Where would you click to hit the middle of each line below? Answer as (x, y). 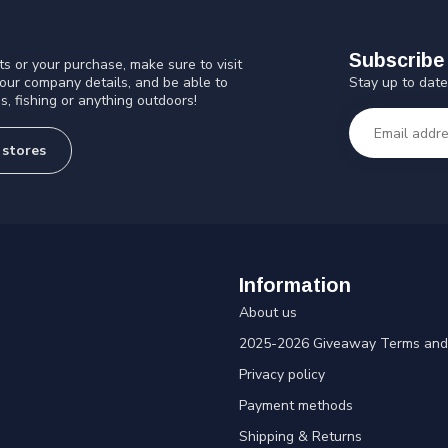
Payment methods (296, 405)
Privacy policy (282, 374)
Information (295, 284)
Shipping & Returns (300, 436)
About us (268, 312)
